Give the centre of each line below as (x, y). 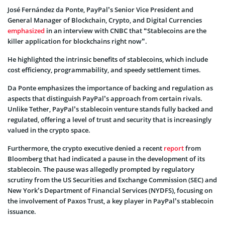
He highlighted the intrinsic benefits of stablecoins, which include (108, 59)
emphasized (26, 30)
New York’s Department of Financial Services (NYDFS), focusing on (110, 190)
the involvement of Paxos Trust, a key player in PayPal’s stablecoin (110, 201)
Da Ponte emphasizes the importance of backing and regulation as (110, 88)
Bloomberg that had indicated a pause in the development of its (106, 158)
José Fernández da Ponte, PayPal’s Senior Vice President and (100, 9)
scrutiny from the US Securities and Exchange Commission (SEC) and (112, 180)
